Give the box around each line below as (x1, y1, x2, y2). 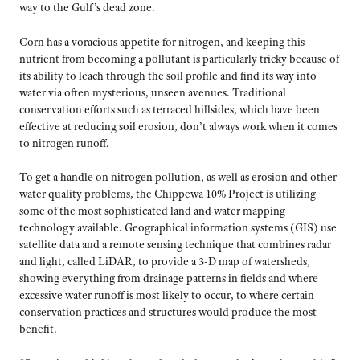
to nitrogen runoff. (19, 135, 109, 150)
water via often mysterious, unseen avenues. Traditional (19, 84, 286, 100)
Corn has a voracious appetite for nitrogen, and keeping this (19, 34, 305, 49)
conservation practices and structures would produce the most (19, 305, 317, 320)
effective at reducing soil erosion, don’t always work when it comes (19, 118, 337, 133)
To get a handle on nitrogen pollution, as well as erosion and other (19, 170, 337, 185)
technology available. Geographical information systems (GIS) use (19, 220, 337, 235)
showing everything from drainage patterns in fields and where (19, 271, 318, 286)
